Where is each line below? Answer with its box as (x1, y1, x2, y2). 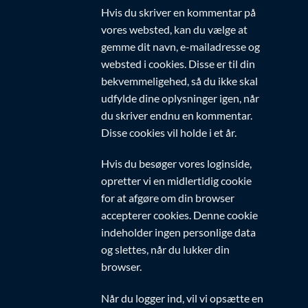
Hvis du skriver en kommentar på (101, 5, 256, 19)
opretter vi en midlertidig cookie (101, 174, 252, 188)
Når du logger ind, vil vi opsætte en (101, 291, 263, 305)
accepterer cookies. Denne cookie (101, 208, 258, 222)
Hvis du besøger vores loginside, (101, 157, 252, 170)
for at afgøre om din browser (101, 191, 234, 205)
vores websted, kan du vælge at (101, 22, 247, 36)
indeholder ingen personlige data (101, 225, 256, 239)
